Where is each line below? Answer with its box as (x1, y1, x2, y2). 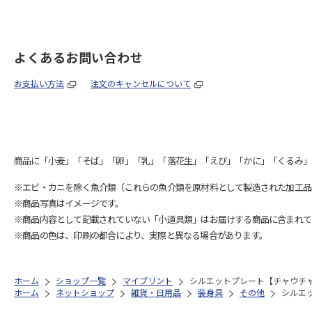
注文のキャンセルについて (91, 77, 191, 89)
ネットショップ (56, 286, 114, 298)
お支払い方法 (14, 77, 64, 89)
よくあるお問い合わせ (14, 48, 143, 66)
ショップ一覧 (56, 274, 106, 286)
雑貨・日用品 (131, 286, 181, 298)
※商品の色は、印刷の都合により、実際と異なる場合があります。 (14, 228, 267, 242)
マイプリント (123, 274, 173, 286)
